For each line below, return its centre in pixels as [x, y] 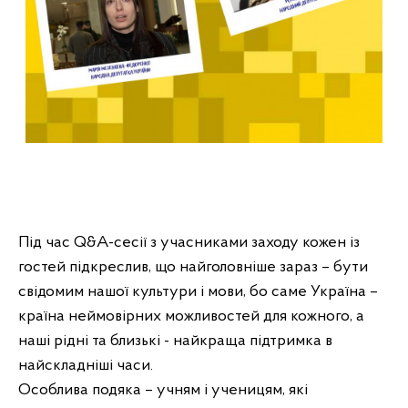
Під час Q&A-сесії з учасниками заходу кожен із [189, 242]
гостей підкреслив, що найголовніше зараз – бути [193, 267]
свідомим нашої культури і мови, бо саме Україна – [198, 291]
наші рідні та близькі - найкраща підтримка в [175, 341]
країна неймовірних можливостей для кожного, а [191, 316]
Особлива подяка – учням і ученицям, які [163, 390]
